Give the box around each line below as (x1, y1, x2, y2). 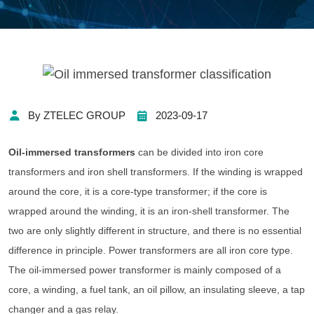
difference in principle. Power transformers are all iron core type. (8, 245, 293, 257)
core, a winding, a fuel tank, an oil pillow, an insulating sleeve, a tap (8, 284, 305, 296)
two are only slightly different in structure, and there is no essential (8, 225, 301, 237)
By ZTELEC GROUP (28, 109, 125, 122)
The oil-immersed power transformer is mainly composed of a (8, 264, 281, 276)
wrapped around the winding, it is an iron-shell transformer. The (8, 205, 289, 217)
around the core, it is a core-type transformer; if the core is (8, 186, 267, 198)
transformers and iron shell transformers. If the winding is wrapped (8, 166, 303, 178)
